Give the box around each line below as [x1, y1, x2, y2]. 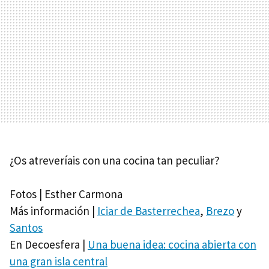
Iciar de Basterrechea [97, 204, 200, 219]
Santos [10, 220, 43, 235]
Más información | [10, 204, 97, 219]
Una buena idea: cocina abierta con [88, 237, 256, 252]
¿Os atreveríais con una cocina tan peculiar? [10, 153, 220, 168]
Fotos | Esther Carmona [10, 187, 122, 202]
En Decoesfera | [10, 237, 88, 252]
